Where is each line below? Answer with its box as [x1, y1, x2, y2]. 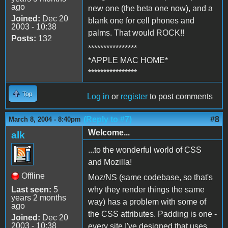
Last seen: [11, 185, 51, 194]
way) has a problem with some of [88, 197, 206, 206]
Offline [21, 171, 45, 180]
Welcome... [88, 128, 130, 137]
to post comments [148, 92, 213, 101]
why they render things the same [88, 185, 205, 194]
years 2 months [11, 193, 66, 202]
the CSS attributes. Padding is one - [88, 209, 217, 218]
